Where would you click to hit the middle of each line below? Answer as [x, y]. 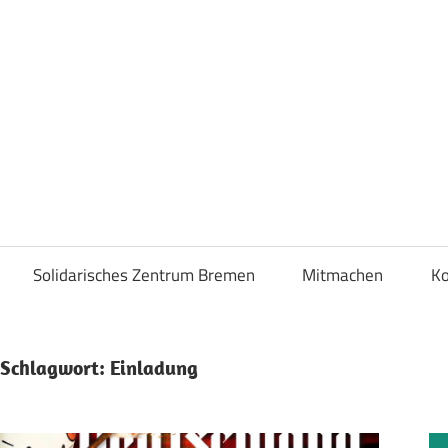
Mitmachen [343, 274]
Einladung [153, 368]
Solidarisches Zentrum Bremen [143, 274]
